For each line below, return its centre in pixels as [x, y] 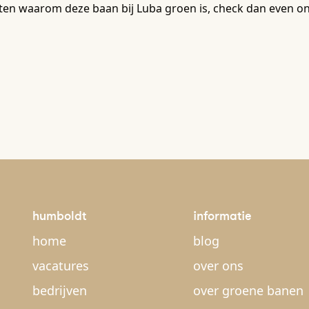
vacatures [61, 266]
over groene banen [248, 290]
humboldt [59, 216]
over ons [218, 266]
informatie [222, 216]
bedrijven [60, 290]
